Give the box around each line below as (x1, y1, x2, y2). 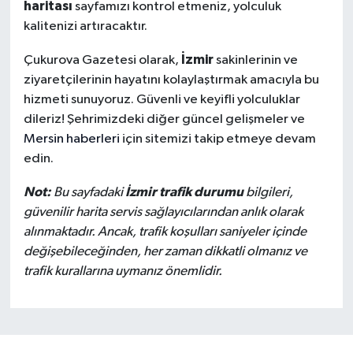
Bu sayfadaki (50, 185, 125, 199)
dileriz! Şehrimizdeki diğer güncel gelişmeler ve (23, 112, 305, 126)
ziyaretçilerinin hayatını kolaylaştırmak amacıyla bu (23, 72, 319, 87)
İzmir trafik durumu (124, 184, 243, 199)
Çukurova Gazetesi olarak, (23, 53, 181, 67)
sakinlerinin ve (213, 53, 298, 67)
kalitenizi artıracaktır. (23, 19, 147, 33)
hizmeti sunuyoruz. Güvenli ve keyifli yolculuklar (23, 92, 300, 106)
